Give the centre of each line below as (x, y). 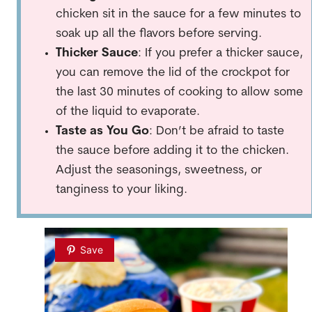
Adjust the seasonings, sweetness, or (158, 170)
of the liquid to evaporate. (127, 111)
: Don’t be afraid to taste (216, 131)
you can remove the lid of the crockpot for (172, 72)
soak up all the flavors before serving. (158, 33)
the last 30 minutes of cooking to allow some (179, 92)
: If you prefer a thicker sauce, (220, 53)
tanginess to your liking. (121, 189)
